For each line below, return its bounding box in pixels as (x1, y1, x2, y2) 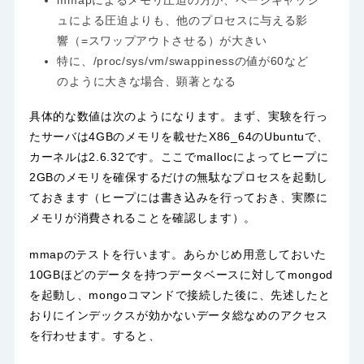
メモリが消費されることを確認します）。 (28, 211, 257, 225)
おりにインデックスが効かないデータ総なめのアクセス (28, 308, 328, 322)
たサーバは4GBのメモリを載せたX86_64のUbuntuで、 (28, 130, 329, 144)
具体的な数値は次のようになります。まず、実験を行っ (28, 110, 328, 123)
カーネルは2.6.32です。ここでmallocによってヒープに (28, 150, 329, 164)
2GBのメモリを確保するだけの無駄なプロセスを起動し (28, 171, 329, 184)
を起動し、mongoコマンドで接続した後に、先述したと (28, 288, 331, 301)
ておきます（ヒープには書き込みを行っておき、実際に (28, 191, 328, 205)
